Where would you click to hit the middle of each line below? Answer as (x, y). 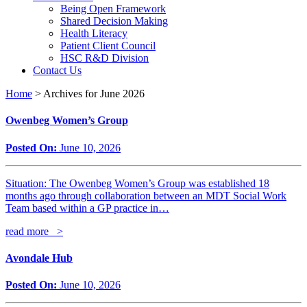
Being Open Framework (113, 9)
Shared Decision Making (114, 21)
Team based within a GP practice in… (87, 208)
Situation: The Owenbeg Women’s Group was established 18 (137, 183)
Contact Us (57, 70)
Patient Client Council (108, 46)
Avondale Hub (39, 258)
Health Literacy (94, 33)
